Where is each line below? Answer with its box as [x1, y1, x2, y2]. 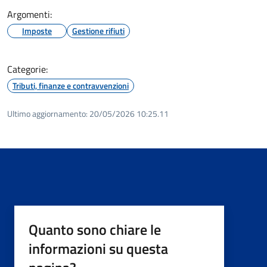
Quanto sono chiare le [29, 218, 161, 240]
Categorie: [7, 61, 48, 76]
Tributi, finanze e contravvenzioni [13, 79, 129, 92]
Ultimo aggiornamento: [7, 107, 88, 120]
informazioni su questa [29, 237, 168, 259]
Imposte [22, 24, 52, 37]
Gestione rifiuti [72, 24, 125, 37]
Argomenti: [7, 7, 52, 21]
